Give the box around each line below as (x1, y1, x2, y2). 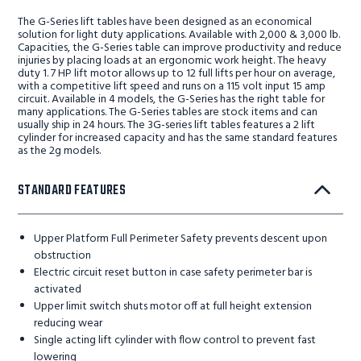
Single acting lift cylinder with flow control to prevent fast (34, 331, 316, 351)
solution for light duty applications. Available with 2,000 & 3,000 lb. (18, 26, 340, 45)
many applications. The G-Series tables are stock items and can (18, 103, 317, 122)
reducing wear (34, 314, 102, 334)
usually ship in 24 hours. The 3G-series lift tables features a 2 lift (18, 116, 315, 135)
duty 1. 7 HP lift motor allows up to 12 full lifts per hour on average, (18, 64, 335, 84)
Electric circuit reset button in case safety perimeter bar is (34, 263, 312, 283)
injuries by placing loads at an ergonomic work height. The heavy (18, 52, 326, 71)
